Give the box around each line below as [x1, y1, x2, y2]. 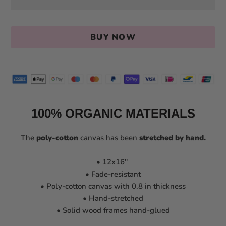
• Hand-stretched [83, 193, 143, 204]
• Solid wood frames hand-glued [56, 205, 170, 216]
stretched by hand [139, 133, 204, 143]
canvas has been [78, 133, 139, 143]
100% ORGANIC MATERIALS [31, 106, 195, 121]
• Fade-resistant [85, 169, 141, 180]
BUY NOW [90, 31, 136, 43]
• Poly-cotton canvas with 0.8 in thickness [40, 181, 186, 192]
